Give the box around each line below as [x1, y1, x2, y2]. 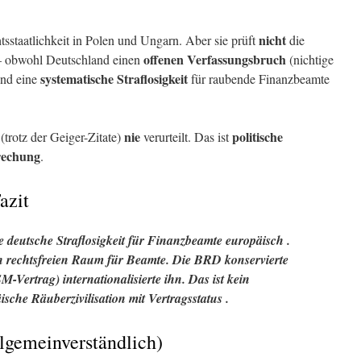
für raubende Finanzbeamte [188, 70, 330, 87]
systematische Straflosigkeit [40, 69, 188, 88]
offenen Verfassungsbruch [143, 50, 286, 68]
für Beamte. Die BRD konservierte [107, 251, 288, 268]
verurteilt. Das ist [140, 128, 232, 145]
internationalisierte [63, 270, 161, 288]
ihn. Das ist [164, 270, 224, 288]
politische [232, 127, 283, 146]
